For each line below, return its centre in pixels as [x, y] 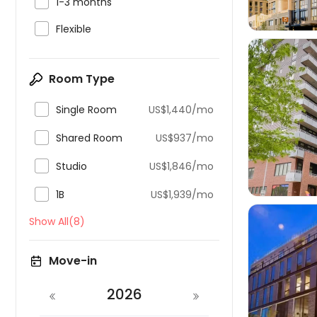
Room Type [82, 79]
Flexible [74, 29]
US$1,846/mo [181, 166]
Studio [71, 166]
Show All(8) [57, 221]
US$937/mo [185, 138]
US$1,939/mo [182, 195]
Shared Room [89, 138]
